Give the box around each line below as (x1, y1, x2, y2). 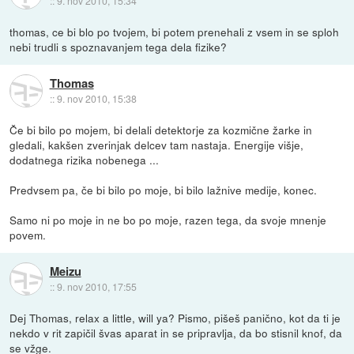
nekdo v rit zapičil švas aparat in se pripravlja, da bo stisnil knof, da (9, 325, 343, 341)
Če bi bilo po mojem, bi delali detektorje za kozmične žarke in (9, 122, 313, 138)
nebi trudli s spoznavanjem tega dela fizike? (9, 39, 228, 55)
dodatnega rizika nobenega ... (9, 152, 160, 168)
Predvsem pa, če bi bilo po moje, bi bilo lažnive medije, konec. (9, 182, 318, 198)
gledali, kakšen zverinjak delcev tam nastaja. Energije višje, (9, 137, 304, 153)
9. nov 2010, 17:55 (56, 279, 137, 293)
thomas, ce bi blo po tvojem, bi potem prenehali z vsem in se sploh (9, 24, 340, 40)
